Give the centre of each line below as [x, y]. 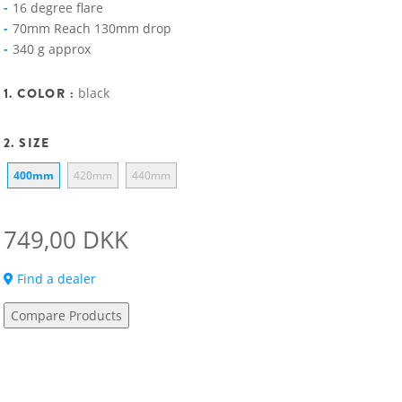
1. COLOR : [41, 93]
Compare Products [66, 315]
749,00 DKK [66, 240]
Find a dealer [55, 279]
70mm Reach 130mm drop [92, 28]
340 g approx [52, 49]
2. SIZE [27, 143]
